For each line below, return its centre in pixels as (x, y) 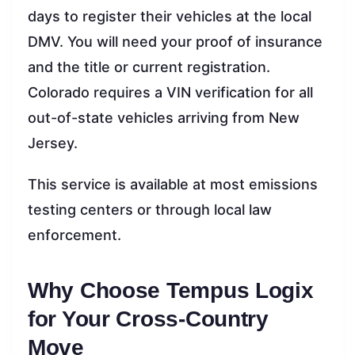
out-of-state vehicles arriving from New (164, 117)
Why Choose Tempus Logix (171, 290)
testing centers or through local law (150, 209)
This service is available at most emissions (173, 184)
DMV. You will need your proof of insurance (175, 41)
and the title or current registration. (149, 67)
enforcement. (74, 235)
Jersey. (53, 143)
